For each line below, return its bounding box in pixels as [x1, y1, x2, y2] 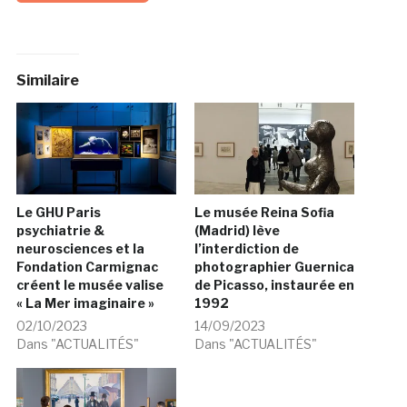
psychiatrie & [15, 222, 104, 238]
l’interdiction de [194, 240, 299, 256]
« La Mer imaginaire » [15, 294, 154, 311]
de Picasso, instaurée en [194, 276, 354, 293]
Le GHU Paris [15, 203, 101, 220]
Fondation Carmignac [15, 258, 158, 274]
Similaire [15, 72, 79, 90]
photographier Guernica [194, 258, 354, 274]
